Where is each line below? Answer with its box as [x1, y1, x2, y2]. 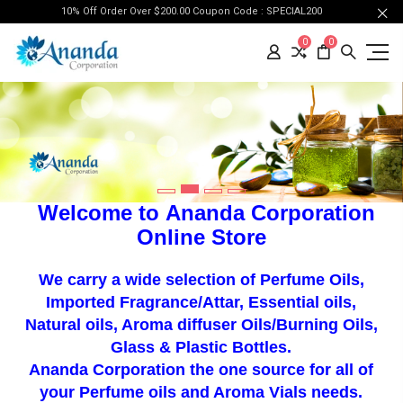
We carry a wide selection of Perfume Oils [38, 271, 360, 290]
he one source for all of [195, 361, 374, 380]
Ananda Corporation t [29, 361, 196, 380]
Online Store [136, 225, 266, 250]
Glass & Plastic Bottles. [111, 338, 292, 357]
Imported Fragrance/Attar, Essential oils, [46, 293, 357, 312]
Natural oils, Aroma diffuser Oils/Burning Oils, [24, 316, 378, 335]
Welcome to [31, 201, 166, 226]
